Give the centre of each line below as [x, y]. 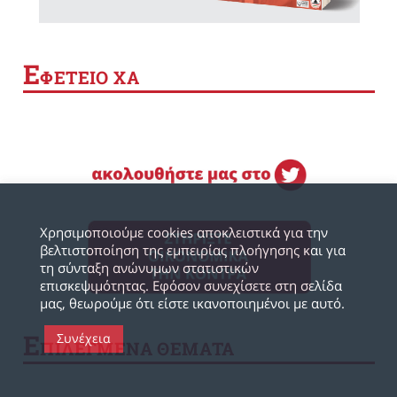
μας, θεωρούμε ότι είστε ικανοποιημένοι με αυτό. [192, 303]
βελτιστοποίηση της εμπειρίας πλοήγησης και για [193, 250]
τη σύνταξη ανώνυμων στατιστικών [149, 268]
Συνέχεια [84, 338]
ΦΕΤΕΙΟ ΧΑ [90, 77]
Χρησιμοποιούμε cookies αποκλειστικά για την [184, 232]
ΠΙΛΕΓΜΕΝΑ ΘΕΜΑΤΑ [137, 349]
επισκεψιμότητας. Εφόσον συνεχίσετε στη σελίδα [191, 285]
